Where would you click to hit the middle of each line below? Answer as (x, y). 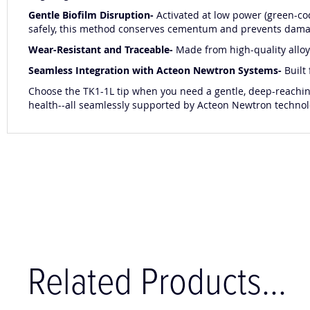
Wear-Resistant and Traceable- (102, 50)
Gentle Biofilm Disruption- (92, 15)
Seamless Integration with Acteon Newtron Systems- (156, 71)
